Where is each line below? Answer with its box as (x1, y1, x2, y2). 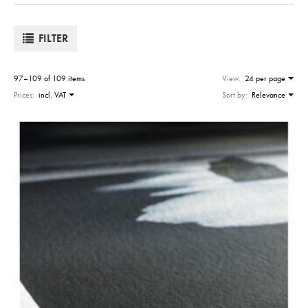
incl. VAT (38, 89, 66, 101)
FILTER (38, 31, 69, 46)
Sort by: (222, 89, 247, 101)
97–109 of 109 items (14, 73, 85, 85)
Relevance (252, 89, 285, 101)
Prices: (14, 89, 34, 101)
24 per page (245, 73, 285, 85)
